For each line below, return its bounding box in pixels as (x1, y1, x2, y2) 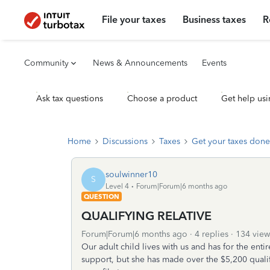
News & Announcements (93, 58, 187, 68)
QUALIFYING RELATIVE (81, 209, 212, 223)
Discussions (102, 136, 148, 146)
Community (24, 58, 69, 68)
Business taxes (183, 14, 246, 25)
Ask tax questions (36, 93, 103, 104)
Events (202, 58, 227, 68)
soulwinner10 (105, 169, 157, 180)
